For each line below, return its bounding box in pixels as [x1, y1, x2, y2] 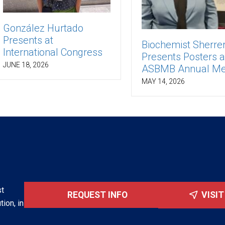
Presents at [3, 34, 53, 46]
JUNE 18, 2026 [3, 60, 49, 69]
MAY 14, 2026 [142, 77, 185, 86]
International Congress [3, 46, 102, 58]
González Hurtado [3, 22, 83, 34]
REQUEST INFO [65, 189, 128, 200]
